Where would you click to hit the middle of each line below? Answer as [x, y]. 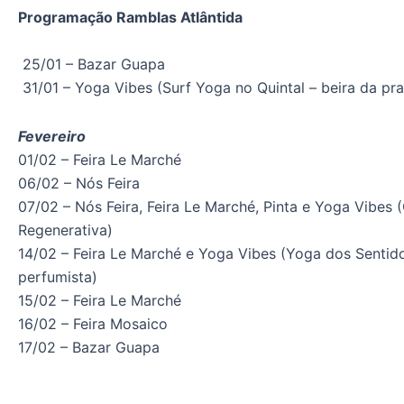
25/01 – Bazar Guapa [92, 64]
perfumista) [58, 277]
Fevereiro [52, 137]
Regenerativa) [65, 230]
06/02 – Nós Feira [79, 184]
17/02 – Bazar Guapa [89, 348]
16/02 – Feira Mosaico [93, 324]
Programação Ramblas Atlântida [132, 18]
